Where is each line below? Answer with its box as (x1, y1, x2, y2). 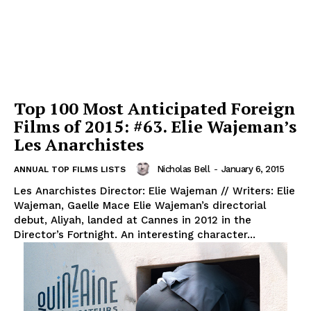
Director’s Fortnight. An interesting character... (14, 228, 255, 242)
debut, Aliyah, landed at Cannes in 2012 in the (14, 214, 251, 227)
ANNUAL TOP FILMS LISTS (14, 165, 126, 175)
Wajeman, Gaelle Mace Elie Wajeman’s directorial (14, 199, 133, 212)
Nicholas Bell (156, 163, 210, 174)
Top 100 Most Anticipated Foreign (14, 97, 295, 120)
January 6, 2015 (221, 163, 284, 174)
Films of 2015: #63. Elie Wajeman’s (14, 115, 296, 138)
